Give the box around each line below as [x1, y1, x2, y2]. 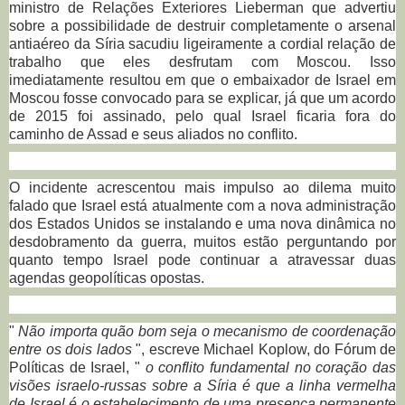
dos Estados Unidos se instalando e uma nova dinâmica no [9, 215, 396, 231]
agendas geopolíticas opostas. [9, 269, 204, 286]
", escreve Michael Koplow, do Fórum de [131, 341, 396, 357]
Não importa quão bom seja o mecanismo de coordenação [18, 323, 397, 339]
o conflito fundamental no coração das [145, 359, 397, 375]
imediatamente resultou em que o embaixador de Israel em [9, 71, 396, 88]
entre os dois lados [9, 341, 132, 357]
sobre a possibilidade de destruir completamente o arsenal [9, 17, 396, 33]
